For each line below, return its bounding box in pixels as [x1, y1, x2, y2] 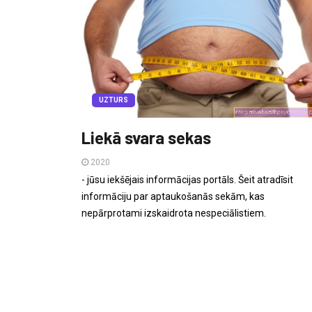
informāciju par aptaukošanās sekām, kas [81, 191, 265, 203]
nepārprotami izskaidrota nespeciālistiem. [81, 208, 266, 219]
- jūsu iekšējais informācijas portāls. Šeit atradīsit [81, 174, 293, 186]
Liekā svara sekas [81, 127, 211, 148]
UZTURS [99, 96, 128, 104]
